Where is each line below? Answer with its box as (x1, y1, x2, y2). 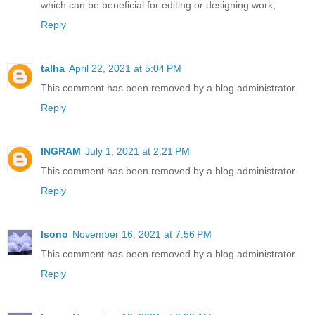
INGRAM (41, 146, 81, 157)
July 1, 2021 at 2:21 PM (85, 146, 190, 157)
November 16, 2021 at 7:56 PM (72, 229, 212, 240)
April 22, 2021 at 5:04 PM (69, 63, 181, 75)
